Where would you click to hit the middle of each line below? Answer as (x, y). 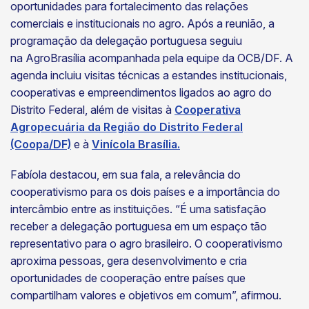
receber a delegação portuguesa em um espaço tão (139, 227)
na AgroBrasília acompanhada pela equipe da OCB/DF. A (152, 58)
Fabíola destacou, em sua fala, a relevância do (126, 175)
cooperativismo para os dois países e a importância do (145, 192)
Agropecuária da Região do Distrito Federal (127, 127)
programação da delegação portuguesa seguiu (126, 41)
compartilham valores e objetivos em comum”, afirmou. (147, 296)
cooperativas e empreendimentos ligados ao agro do (141, 93)
